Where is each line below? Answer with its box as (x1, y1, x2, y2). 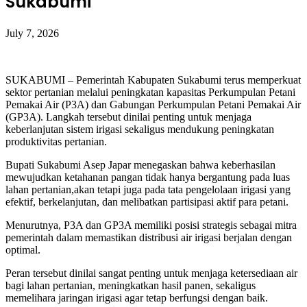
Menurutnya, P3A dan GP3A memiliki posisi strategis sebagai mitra (5, 219, 297, 231)
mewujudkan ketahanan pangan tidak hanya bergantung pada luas (5, 171, 290, 183)
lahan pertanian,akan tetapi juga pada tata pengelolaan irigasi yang (5, 183, 291, 195)
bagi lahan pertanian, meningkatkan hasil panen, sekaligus (5, 279, 256, 291)
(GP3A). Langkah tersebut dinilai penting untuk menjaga (5, 110, 251, 123)
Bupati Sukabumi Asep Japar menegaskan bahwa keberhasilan (5, 158, 275, 171)
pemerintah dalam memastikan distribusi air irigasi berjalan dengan (5, 231, 292, 243)
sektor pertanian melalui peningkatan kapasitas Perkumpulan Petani (5, 86, 295, 98)
